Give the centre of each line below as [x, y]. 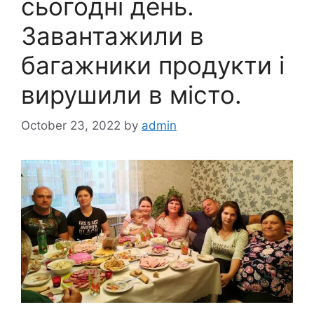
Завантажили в [112, 35]
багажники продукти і [153, 65]
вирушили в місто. [131, 94]
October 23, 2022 [71, 126]
